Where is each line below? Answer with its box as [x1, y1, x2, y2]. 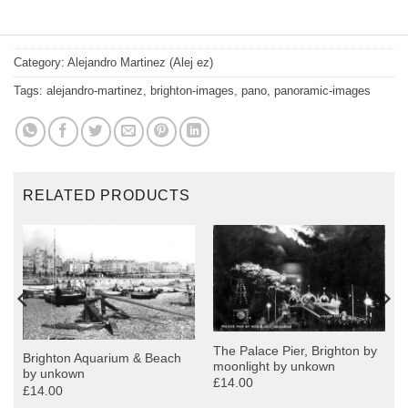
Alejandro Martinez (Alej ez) [67, 56, 213, 70]
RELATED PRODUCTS [23, 188, 190, 204]
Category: [14, 56, 67, 70]
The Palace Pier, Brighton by [212, 343, 377, 358]
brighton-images [150, 84, 234, 98]
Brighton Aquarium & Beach [22, 352, 181, 366]
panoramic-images [274, 84, 371, 98]
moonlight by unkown [212, 359, 335, 373]
